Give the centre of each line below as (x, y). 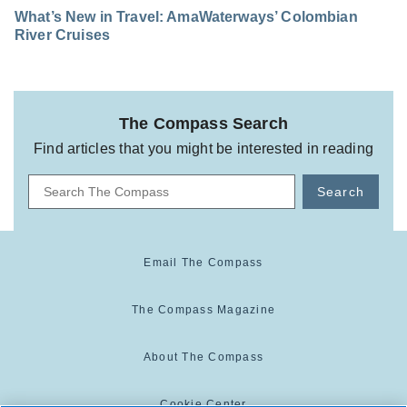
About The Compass (203, 357)
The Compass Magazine (203, 310)
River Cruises (62, 35)
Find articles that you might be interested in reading (203, 149)
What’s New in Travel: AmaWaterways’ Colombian (186, 17)
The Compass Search (203, 124)
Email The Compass (203, 263)
